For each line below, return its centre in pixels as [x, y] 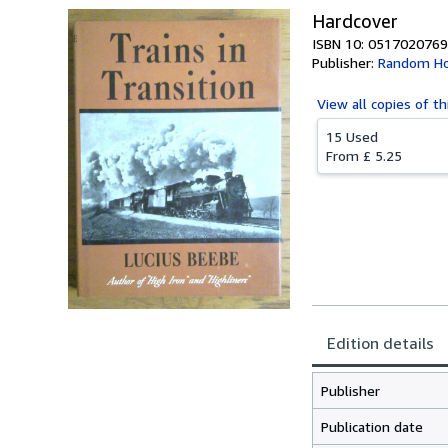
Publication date [372, 426]
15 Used [352, 136]
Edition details [380, 343]
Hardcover [355, 21]
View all [344, 103]
